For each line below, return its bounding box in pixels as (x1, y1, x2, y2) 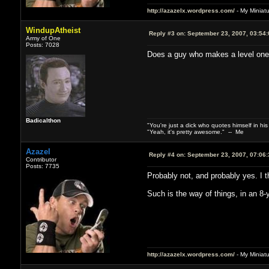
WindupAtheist (25, 25, 80, 35)
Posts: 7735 (25, 162, 59, 169)
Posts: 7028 (25, 41, 59, 48)
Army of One (25, 34, 61, 41)
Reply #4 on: (148, 151, 186, 158)
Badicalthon (25, 116, 61, 124)
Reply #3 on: (148, 29, 186, 37)
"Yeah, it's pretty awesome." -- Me (147, 128, 244, 135)
